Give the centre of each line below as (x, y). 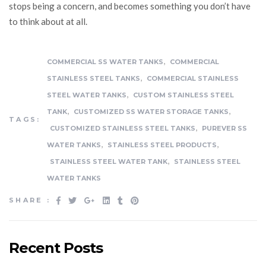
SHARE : (30, 200)
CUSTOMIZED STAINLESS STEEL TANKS (122, 129)
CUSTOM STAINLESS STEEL (183, 95)
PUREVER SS (224, 129)
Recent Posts (56, 248)
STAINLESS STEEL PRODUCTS (162, 145)
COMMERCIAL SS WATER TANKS (105, 62)
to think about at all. (48, 22)
